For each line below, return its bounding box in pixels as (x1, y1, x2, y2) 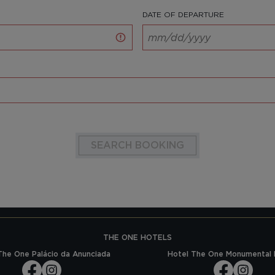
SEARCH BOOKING (91, 139, 184, 151)
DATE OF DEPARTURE (142, 10, 224, 19)
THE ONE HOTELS (103, 233, 172, 242)
